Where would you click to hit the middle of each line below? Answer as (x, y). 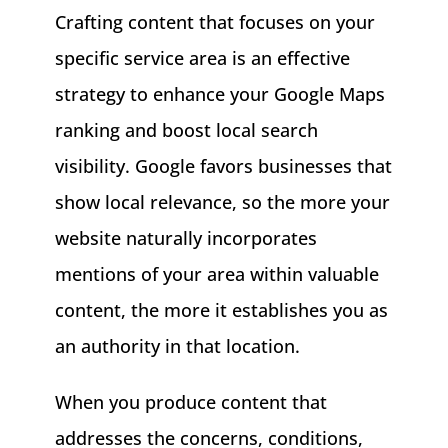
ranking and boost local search (186, 130)
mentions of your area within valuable (216, 274)
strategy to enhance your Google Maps (219, 94)
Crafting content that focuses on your (214, 22)
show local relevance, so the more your (222, 202)
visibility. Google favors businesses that (223, 166)
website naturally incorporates (185, 238)
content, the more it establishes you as (221, 310)
